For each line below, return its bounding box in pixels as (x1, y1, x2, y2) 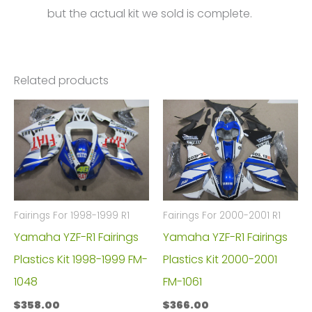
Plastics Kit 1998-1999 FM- (14, 251, 148, 267)
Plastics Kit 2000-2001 (163, 251, 277, 267)
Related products (14, 72, 109, 88)
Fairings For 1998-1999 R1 (14, 209, 130, 223)
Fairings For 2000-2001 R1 (163, 209, 281, 223)
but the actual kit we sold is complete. (47, 5, 252, 22)
